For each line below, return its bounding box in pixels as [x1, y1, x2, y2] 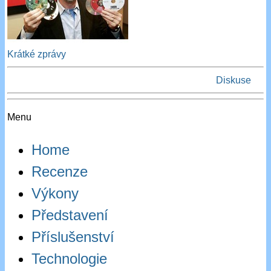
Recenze [31, 163, 88, 180]
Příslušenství [31, 229, 115, 246]
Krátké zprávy [7, 49, 67, 60]
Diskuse [215, 75, 251, 86]
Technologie [31, 250, 108, 267]
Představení [31, 207, 109, 224]
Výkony [31, 185, 79, 202]
